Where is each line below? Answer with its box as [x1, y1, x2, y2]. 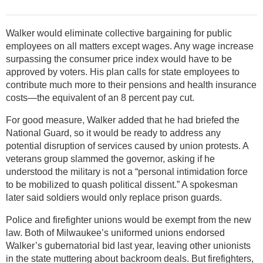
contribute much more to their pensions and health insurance [6, 79, 257, 90]
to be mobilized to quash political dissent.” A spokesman [6, 179, 238, 190]
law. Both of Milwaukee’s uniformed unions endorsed [6, 227, 225, 238]
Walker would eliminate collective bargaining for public [6, 28, 232, 38]
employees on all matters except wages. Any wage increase [6, 41, 254, 51]
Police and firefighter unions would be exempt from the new [6, 214, 251, 225]
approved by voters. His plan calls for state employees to [6, 66, 240, 77]
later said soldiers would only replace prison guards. [6, 192, 222, 203]
